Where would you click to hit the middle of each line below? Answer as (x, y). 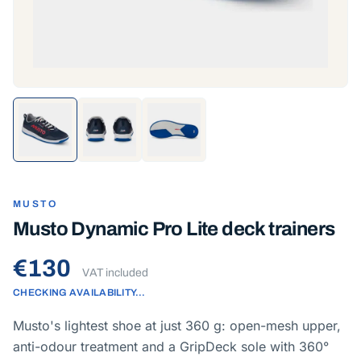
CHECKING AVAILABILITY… (79, 293)
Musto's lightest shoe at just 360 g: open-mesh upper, (177, 326)
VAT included (115, 273)
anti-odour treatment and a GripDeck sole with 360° (171, 346)
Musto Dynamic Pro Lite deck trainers (174, 229)
